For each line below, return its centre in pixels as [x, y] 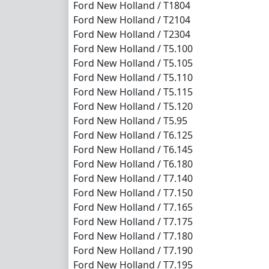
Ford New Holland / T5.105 [133, 63]
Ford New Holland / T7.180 [133, 236]
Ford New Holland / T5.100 [133, 48]
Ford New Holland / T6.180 [133, 164]
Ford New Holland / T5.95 [130, 120]
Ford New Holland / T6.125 [133, 135]
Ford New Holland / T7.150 [133, 192]
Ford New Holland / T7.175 [133, 221]
